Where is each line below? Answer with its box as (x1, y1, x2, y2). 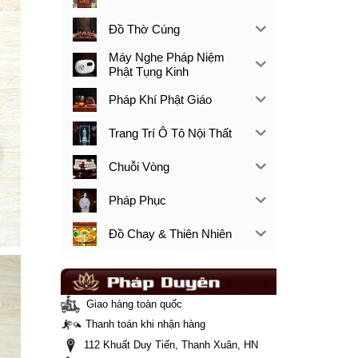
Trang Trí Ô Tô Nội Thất (108, 125, 232, 140)
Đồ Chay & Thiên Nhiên (108, 226, 232, 241)
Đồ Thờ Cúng (108, 22, 180, 36)
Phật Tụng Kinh (108, 64, 189, 78)
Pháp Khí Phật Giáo (108, 92, 212, 106)
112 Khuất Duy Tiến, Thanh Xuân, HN (80, 339, 258, 352)
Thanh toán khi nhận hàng (82, 318, 205, 331)
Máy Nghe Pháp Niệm (108, 50, 225, 64)
